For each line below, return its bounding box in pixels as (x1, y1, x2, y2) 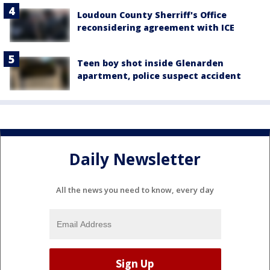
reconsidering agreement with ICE (77, 21, 234, 33)
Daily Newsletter (69, 148, 201, 170)
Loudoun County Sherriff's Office (77, 8, 227, 20)
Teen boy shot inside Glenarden (77, 57, 224, 69)
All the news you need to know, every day (56, 184, 214, 196)
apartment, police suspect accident (77, 70, 241, 82)
